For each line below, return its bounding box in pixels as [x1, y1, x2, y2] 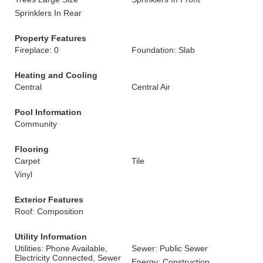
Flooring [15, 144, 49, 154]
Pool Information [15, 107, 82, 117]
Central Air [131, 82, 170, 92]
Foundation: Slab [131, 45, 195, 55]
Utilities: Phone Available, [15, 244, 107, 253]
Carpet [15, 156, 40, 166]
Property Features [15, 33, 86, 43]
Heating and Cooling [15, 70, 97, 80]
